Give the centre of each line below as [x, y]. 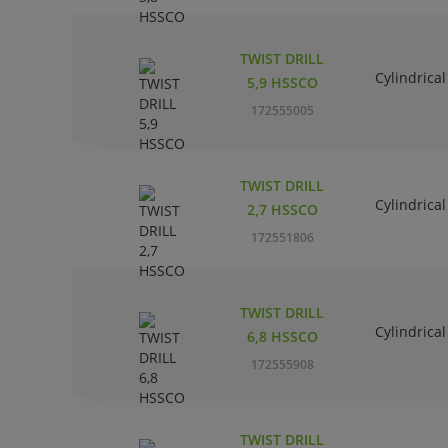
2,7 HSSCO [282, 210]
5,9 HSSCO [282, 83]
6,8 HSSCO [282, 337]
